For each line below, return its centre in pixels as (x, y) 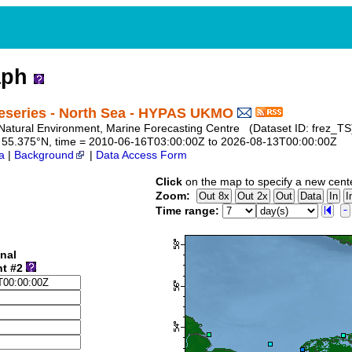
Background (44, 156)
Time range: (187, 211)
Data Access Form (141, 156)
